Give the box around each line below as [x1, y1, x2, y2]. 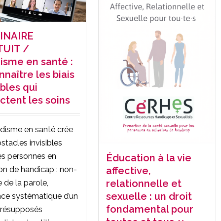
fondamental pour [106, 203, 193, 215]
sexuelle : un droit [106, 190, 192, 202]
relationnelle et [106, 177, 182, 189]
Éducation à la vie [106, 151, 191, 164]
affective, [106, 164, 150, 177]
